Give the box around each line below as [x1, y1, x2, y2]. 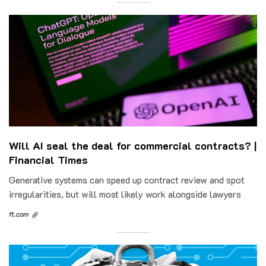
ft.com [9, 208, 28, 218]
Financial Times [9, 152, 88, 167]
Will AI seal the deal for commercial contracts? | [9, 138, 256, 153]
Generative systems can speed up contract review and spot [9, 173, 245, 186]
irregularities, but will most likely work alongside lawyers [9, 187, 241, 200]
